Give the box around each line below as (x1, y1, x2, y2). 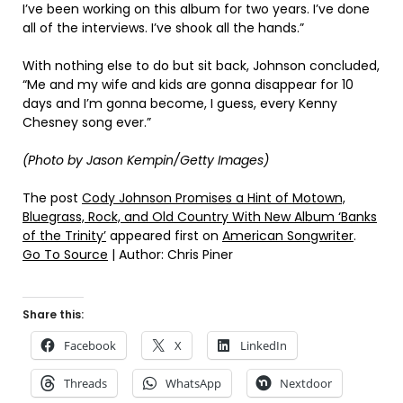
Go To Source (22, 245, 108, 264)
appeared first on (106, 226, 222, 245)
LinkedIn (240, 336, 287, 354)
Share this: (22, 306, 84, 322)
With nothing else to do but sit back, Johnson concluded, (22, 56, 380, 75)
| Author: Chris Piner (108, 245, 233, 264)
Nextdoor (280, 374, 332, 391)
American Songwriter (222, 226, 354, 245)
